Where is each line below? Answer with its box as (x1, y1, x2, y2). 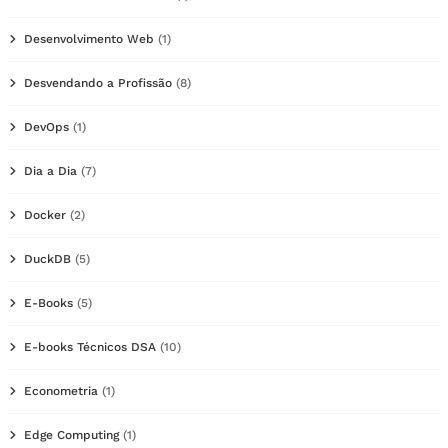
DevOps (24, 119, 69, 134)
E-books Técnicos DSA (24, 339, 156, 354)
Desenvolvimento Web (24, 31, 154, 46)
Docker (24, 207, 66, 222)
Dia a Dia (24, 163, 77, 178)
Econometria (24, 383, 98, 398)
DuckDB (24, 251, 71, 266)
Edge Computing (24, 427, 119, 442)
